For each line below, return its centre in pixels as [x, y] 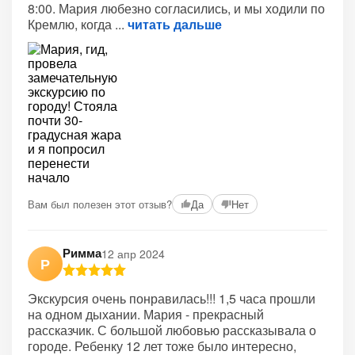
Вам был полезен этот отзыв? [100, 204]
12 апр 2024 [133, 253]
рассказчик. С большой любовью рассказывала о [172, 330]
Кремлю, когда [71, 24]
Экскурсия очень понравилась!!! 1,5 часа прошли [172, 298]
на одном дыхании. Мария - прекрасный [146, 314]
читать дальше [175, 24]
